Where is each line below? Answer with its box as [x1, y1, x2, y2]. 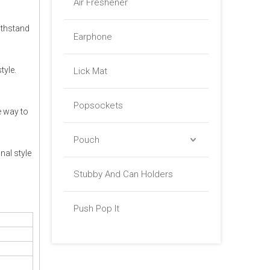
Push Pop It [74, 203, 119, 214]
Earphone [74, 31, 112, 42]
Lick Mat [74, 66, 107, 77]
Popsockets [74, 100, 123, 111]
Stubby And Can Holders [74, 169, 173, 180]
